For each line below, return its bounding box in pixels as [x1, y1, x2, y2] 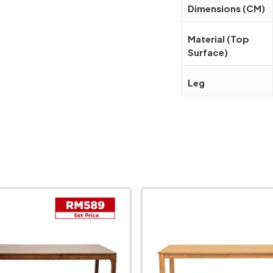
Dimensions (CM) [188, 2, 266, 14]
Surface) [188, 46, 229, 58]
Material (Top [188, 32, 250, 44]
